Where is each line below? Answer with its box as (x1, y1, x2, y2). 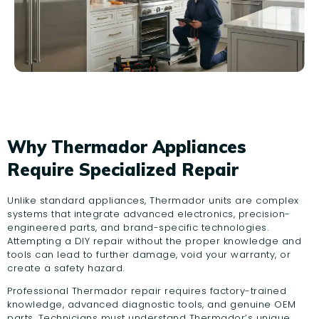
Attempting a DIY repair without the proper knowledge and (7, 234, 301, 249)
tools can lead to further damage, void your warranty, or (7, 248, 291, 262)
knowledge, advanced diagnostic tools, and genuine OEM (7, 298, 296, 312)
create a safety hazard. (7, 261, 125, 276)
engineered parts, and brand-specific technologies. (7, 221, 268, 235)
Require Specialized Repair (7, 159, 239, 181)
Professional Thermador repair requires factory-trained (7, 284, 286, 298)
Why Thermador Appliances (7, 136, 246, 158)
